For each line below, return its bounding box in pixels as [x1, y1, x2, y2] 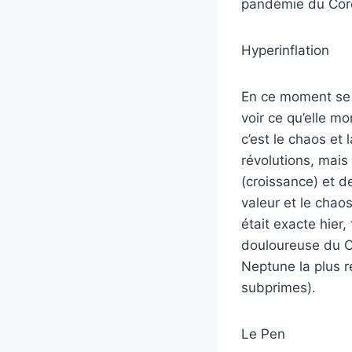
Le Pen [241, 326, 285, 342]
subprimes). [241, 280, 316, 295]
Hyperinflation [241, 42, 329, 58]
